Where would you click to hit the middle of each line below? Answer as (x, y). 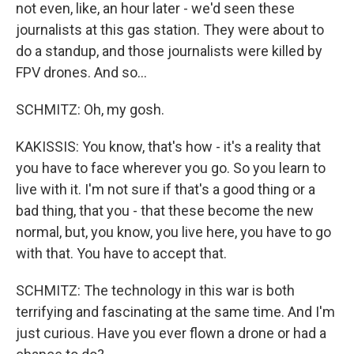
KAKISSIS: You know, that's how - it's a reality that (168, 147)
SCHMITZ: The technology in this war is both (155, 291)
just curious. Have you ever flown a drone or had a (171, 333)
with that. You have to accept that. (121, 254)
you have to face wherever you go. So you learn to (171, 168)
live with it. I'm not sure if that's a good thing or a (166, 190)
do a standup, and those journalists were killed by (169, 51)
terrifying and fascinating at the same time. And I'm (175, 312)
